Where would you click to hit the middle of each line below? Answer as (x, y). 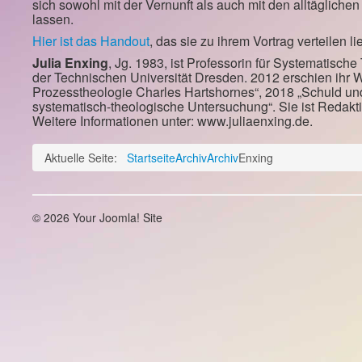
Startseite (151, 158)
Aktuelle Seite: (84, 158)
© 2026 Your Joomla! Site (97, 217)
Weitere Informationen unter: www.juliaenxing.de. (173, 121)
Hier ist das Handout (91, 41)
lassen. (53, 19)
